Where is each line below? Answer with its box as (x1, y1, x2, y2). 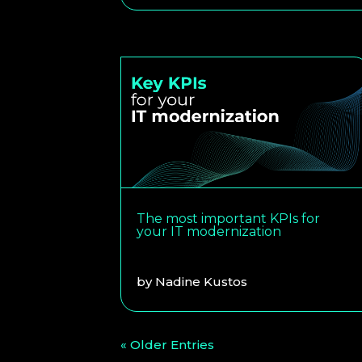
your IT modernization (137, 223, 282, 239)
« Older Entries (120, 336, 215, 352)
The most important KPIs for (137, 210, 321, 226)
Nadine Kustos (155, 273, 248, 289)
